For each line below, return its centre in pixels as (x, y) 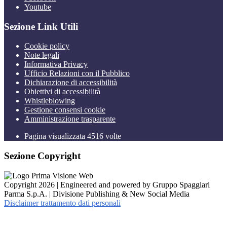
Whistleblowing (50, 101)
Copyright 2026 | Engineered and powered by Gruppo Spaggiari (107, 184)
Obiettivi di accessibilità (62, 92)
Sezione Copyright (42, 156)
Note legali (42, 55)
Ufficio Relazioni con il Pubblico (77, 73)
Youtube (38, 7)
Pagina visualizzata (56, 136)
